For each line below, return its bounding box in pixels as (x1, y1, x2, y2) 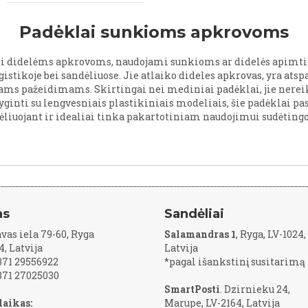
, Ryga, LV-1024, (236, 228, 306, 241)
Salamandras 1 (164, 228, 236, 241)
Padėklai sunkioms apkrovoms (19, 21, 289, 42)
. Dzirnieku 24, (220, 283, 290, 296)
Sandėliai (164, 206, 224, 221)
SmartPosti (164, 283, 220, 296)
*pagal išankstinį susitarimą (164, 255, 305, 268)
